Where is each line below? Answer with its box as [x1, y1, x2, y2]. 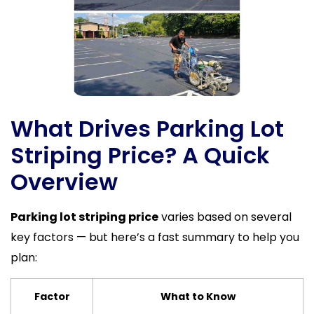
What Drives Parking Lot [11, 113, 284, 145]
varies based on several [158, 209, 292, 226]
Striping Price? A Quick [11, 139, 270, 172]
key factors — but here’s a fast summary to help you [11, 229, 299, 246]
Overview [11, 166, 118, 198]
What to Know [161, 289, 235, 303]
